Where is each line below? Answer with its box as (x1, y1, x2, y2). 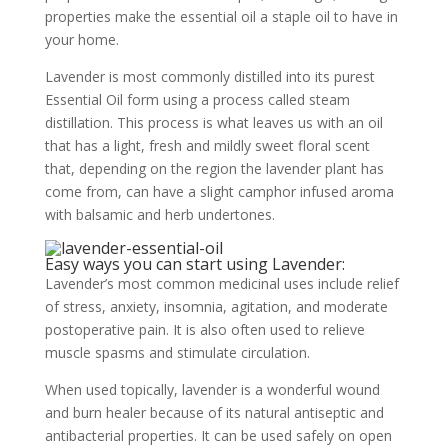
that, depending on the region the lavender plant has (44, 159, 384, 178)
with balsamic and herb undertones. (44, 205, 275, 224)
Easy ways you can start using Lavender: (44, 253, 345, 275)
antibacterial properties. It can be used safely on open (44, 426, 392, 445)
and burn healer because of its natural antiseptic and (44, 403, 384, 422)
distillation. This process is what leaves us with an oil (44, 113, 383, 132)
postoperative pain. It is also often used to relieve (44, 320, 365, 339)
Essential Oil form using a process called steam (44, 90, 350, 109)
